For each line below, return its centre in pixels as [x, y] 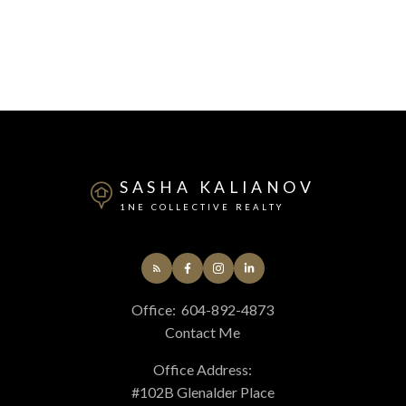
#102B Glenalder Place [203, 391]
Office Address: [203, 369]
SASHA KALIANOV [217, 187]
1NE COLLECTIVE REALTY [202, 207]
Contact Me [203, 332]
